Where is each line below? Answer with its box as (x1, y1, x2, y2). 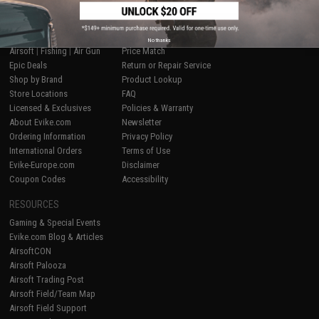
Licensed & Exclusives (9, 103, 92, 114)
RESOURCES (9, 199, 60, 211)
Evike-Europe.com (9, 159, 75, 171)
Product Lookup (122, 74, 183, 85)
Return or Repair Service (122, 60, 211, 71)
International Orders (9, 145, 83, 157)
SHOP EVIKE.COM (9, 27, 78, 39)
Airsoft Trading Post (9, 274, 85, 286)
